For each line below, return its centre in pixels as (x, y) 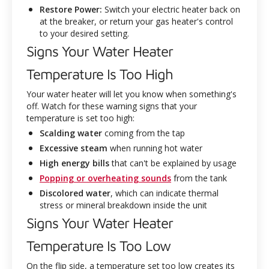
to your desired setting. (84, 33)
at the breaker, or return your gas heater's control (136, 21)
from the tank (199, 178)
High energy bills (74, 163)
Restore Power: (71, 9)
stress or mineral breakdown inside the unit (123, 205)
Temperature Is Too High (100, 74)
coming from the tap (144, 133)
